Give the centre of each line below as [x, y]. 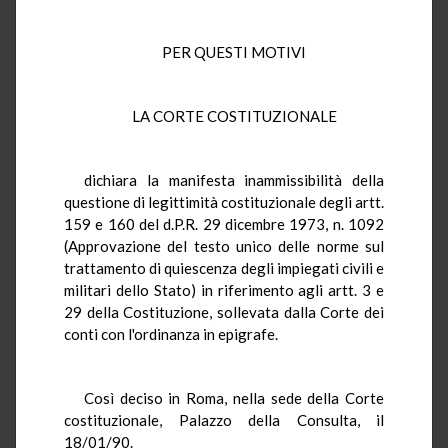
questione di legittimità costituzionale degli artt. [224, 201]
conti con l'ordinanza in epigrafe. [171, 333]
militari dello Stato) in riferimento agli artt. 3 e [224, 289]
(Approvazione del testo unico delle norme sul [224, 245]
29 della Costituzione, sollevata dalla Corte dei [224, 311]
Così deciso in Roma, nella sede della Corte [234, 397]
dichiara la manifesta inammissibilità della [234, 179]
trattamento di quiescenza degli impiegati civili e [224, 267]
